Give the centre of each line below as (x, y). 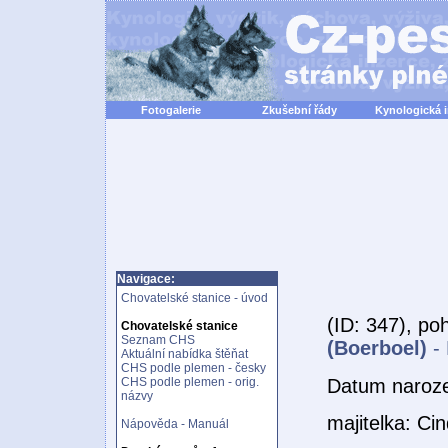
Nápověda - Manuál (175, 424)
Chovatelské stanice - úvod (194, 298)
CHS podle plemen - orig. (190, 382)
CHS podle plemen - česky (193, 368)
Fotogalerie (170, 110)
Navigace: (146, 279)
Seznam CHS (158, 340)
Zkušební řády (299, 110)
